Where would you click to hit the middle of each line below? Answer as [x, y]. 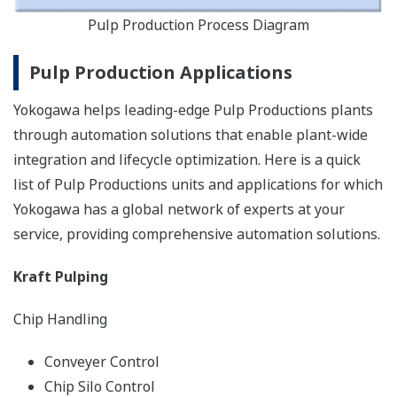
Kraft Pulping [61, 277]
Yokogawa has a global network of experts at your [179, 210]
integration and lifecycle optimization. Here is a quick [187, 160]
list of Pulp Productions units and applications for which [198, 185]
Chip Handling [60, 319]
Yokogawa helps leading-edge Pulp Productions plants [193, 110]
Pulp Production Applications [161, 73]
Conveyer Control [102, 362]
